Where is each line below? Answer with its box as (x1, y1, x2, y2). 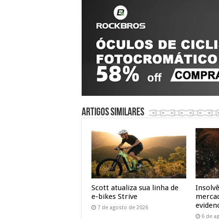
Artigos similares (82, 107, 144, 118)
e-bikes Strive (91, 192, 137, 201)
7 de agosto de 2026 (97, 204, 148, 211)
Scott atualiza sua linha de (91, 183, 178, 192)
